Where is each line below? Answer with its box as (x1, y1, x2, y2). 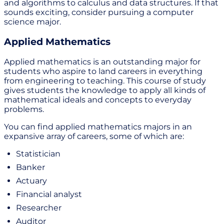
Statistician (16, 148, 60, 158)
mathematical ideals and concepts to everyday (4, 94, 191, 104)
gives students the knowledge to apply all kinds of (4, 85, 205, 95)
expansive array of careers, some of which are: (4, 131, 184, 141)
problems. (4, 104, 46, 114)
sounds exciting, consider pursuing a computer (4, 7, 193, 17)
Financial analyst (16, 189, 82, 199)
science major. (4, 17, 63, 27)
